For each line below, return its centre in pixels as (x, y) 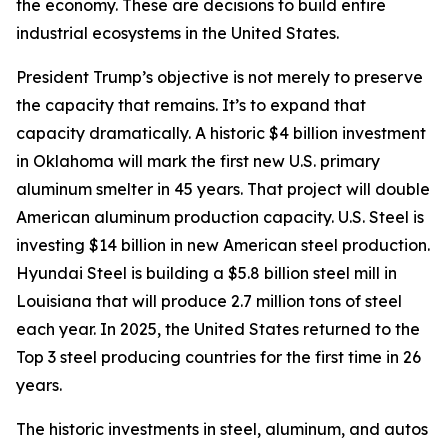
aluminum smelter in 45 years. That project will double (223, 189)
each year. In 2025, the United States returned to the (218, 329)
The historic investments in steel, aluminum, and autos (222, 429)
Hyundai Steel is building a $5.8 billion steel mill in (206, 273)
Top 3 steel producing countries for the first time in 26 (218, 357)
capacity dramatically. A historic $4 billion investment (221, 133)
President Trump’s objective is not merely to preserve (219, 77)
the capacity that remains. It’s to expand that (191, 105)
